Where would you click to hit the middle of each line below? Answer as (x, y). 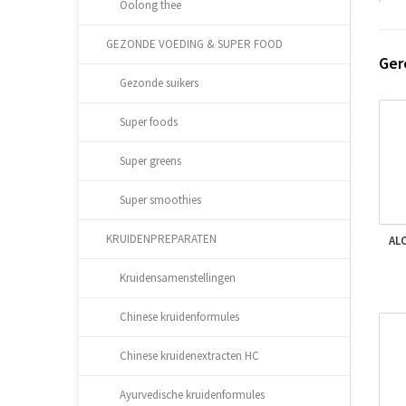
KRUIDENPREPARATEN (161, 239)
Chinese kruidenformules (179, 317)
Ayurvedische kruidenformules (192, 395)
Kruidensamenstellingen (178, 278)
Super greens (150, 161)
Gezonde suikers (159, 83)
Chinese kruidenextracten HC (189, 356)
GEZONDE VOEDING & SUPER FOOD (194, 44)
